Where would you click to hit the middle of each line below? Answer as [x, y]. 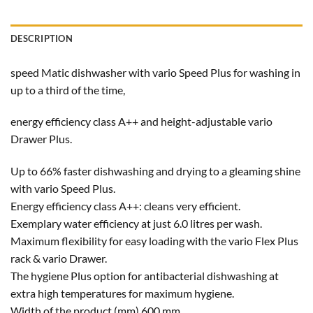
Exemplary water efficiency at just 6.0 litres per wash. [136, 224]
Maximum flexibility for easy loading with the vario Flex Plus [154, 241]
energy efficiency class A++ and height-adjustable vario [141, 122]
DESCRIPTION [42, 38]
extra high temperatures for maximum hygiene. [122, 293]
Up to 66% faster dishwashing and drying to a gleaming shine [155, 171]
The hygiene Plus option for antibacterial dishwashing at [145, 276]
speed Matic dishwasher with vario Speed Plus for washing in [155, 72]
